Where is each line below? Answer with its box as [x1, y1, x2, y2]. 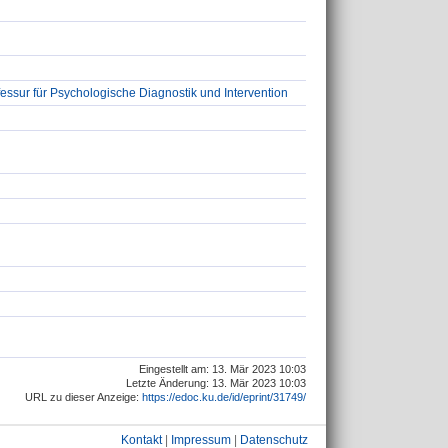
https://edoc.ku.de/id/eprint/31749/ [142, 391, 306, 404]
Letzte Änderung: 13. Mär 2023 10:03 [126, 377, 306, 390]
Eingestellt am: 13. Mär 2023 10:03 [139, 363, 306, 376]
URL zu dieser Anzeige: [25, 391, 142, 404]
